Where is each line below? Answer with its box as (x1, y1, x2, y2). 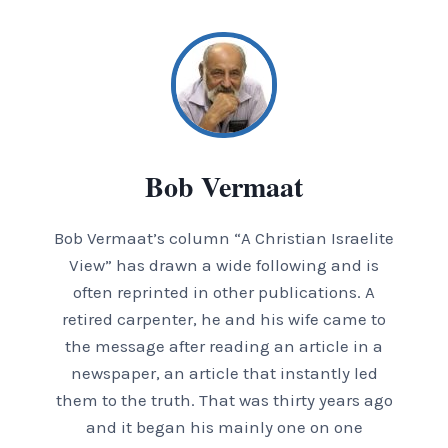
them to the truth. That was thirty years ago (55, 390, 393, 411)
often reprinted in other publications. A (73, 282, 375, 303)
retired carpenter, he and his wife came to (62, 309, 386, 330)
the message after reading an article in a (65, 336, 383, 357)
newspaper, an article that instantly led (70, 363, 378, 384)
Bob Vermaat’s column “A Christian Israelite (54, 228, 394, 249)
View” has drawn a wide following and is (69, 255, 379, 276)
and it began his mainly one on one (85, 417, 363, 438)
